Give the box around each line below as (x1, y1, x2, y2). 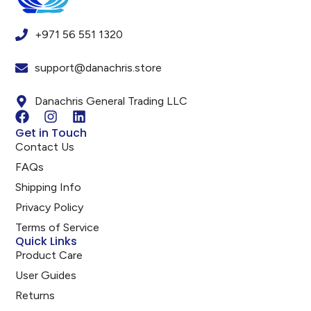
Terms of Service (15, 220, 100, 234)
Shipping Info (15, 180, 82, 194)
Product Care (15, 248, 83, 262)
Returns (15, 288, 56, 302)
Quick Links (15, 233, 78, 249)
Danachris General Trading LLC (34, 94, 187, 108)
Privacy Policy (15, 200, 84, 214)
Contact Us (15, 140, 75, 153)
